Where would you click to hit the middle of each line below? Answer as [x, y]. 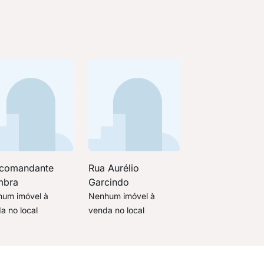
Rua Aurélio [113, 168]
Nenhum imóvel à [121, 196]
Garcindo [108, 182]
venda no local [116, 210]
